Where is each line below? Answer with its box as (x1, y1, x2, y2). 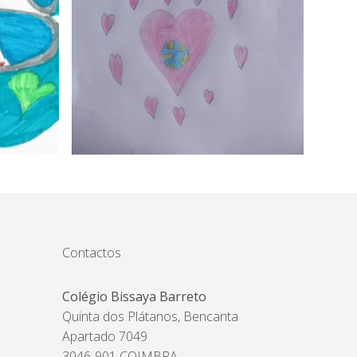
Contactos (62, 244, 122, 262)
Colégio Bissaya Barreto (62, 288, 207, 306)
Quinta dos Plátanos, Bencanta (62, 308, 239, 326)
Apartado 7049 (62, 328, 148, 346)
